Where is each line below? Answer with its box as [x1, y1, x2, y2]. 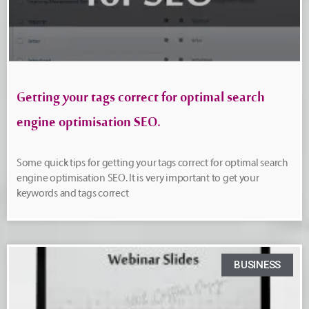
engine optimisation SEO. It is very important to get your [17, 172, 259, 184]
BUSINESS [234, 258, 281, 271]
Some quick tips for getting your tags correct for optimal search [17, 157, 288, 169]
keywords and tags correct [17, 187, 129, 199]
